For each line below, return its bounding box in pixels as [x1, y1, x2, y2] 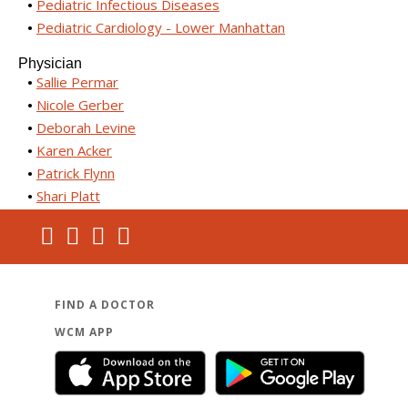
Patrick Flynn [36, 164, 115, 182]
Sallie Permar [36, 73, 118, 91]
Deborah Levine [36, 118, 136, 137]
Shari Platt [36, 187, 100, 205]
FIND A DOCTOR [55, 297, 155, 312]
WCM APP [55, 324, 114, 340]
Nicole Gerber [36, 96, 124, 114]
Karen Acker [36, 141, 112, 159]
